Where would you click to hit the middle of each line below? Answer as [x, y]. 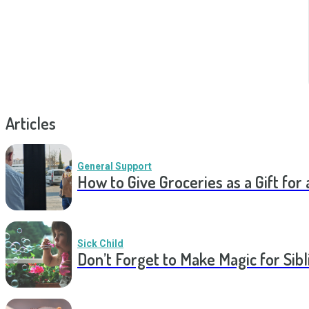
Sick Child [100, 243]
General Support [114, 166]
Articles [31, 123]
